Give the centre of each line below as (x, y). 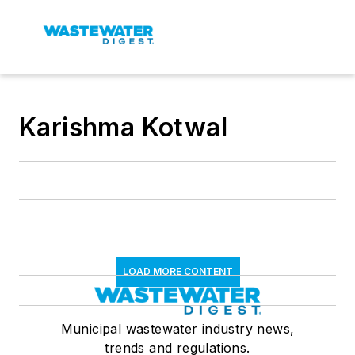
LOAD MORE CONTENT (177, 271)
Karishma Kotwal (123, 127)
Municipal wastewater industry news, (177, 329)
